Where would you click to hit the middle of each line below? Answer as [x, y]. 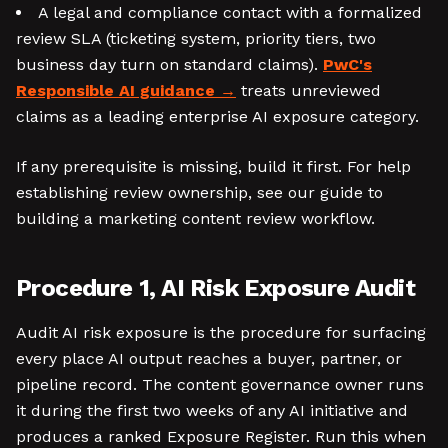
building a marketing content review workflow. [195, 218]
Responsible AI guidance [115, 90]
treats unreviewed [308, 90]
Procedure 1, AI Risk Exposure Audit [215, 288]
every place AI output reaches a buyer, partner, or [209, 358]
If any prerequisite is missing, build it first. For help [213, 166]
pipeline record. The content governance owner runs [220, 384]
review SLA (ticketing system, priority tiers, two [196, 38]
